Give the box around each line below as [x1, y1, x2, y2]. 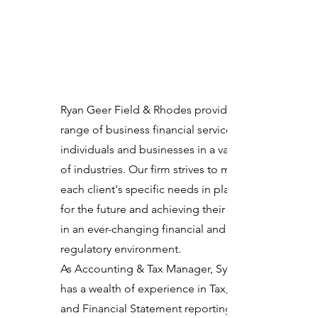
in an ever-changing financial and [60, 222, 226, 236]
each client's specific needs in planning [60, 182, 258, 196]
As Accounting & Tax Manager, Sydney [60, 262, 252, 275]
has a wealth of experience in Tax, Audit [60, 282, 259, 295]
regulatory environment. [60, 242, 181, 256]
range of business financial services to [60, 123, 251, 136]
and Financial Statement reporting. [60, 302, 235, 315]
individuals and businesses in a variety [60, 143, 250, 156]
